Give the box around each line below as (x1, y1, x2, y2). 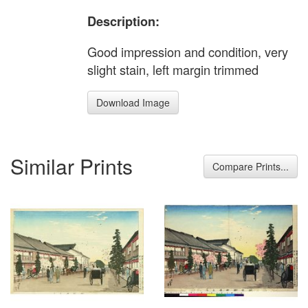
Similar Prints (10, 151, 133, 181)
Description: (87, 12, 159, 30)
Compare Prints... (212, 159, 289, 173)
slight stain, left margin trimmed (87, 60, 258, 79)
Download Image (96, 96, 170, 110)
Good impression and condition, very (87, 43, 288, 61)
